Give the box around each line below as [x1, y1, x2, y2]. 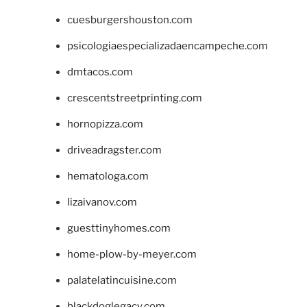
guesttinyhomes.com [66, 221, 171, 234]
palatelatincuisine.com [66, 273, 177, 286]
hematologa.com [66, 169, 149, 182]
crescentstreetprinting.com [66, 91, 202, 104]
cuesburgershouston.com [66, 13, 193, 26]
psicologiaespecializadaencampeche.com [66, 39, 268, 52]
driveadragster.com [66, 143, 162, 156]
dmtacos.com [66, 65, 133, 78]
